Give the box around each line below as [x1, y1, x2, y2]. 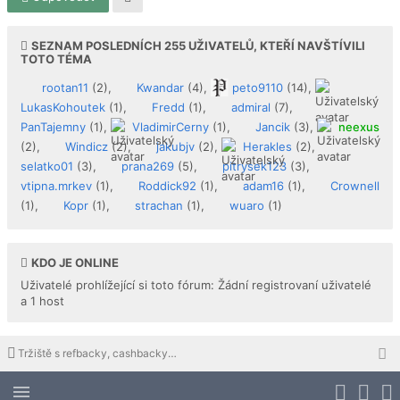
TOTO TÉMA [21, 51, 92, 66]
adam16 [243, 178, 284, 193]
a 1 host [21, 293, 64, 308]
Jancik [255, 119, 290, 134]
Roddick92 [138, 178, 196, 193]
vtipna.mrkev [21, 178, 92, 193]
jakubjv [156, 138, 195, 154]
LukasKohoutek [21, 99, 105, 114]
